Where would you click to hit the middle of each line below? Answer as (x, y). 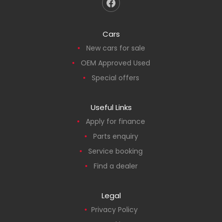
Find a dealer (115, 166)
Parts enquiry (115, 136)
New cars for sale (115, 48)
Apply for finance (115, 121)
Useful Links (111, 107)
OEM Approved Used (115, 63)
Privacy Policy (114, 209)
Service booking (115, 151)
